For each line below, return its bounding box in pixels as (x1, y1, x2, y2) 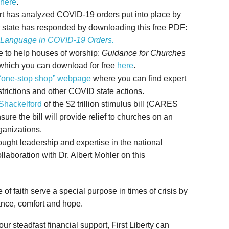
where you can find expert (91, 74, 186, 83)
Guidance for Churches (102, 49, 186, 58)
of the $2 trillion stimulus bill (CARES (42, 100, 178, 109)
